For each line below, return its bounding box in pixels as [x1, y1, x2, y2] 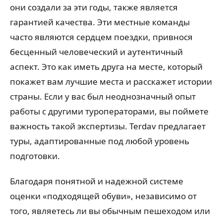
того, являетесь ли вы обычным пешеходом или [10, 205, 210, 217]
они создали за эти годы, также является [10, 1, 178, 13]
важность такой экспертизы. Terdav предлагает [10, 120, 206, 132]
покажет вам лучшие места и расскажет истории [10, 75, 212, 87]
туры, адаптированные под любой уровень [10, 135, 189, 147]
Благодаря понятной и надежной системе [10, 175, 183, 187]
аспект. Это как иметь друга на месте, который [10, 60, 203, 72]
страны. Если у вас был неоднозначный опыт [10, 90, 196, 102]
